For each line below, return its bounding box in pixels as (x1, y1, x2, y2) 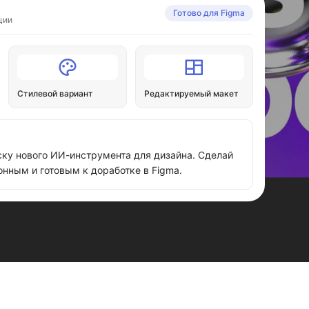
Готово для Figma (172, 8, 245, 18)
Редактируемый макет (143, 88, 239, 99)
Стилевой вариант (17, 88, 94, 99)
